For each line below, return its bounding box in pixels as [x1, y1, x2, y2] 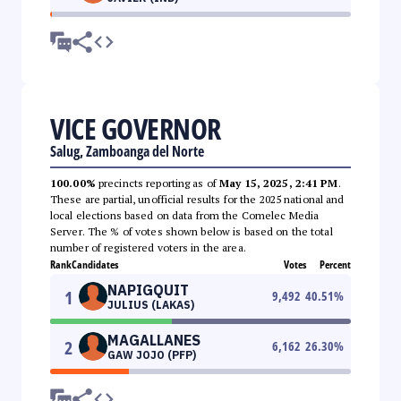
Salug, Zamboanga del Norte [50, 141, 204, 161]
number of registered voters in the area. [50, 240, 246, 254]
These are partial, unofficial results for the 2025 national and [50, 192, 345, 206]
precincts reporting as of [95, 175, 220, 190]
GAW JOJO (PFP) [107, 347, 196, 362]
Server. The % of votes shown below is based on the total [50, 224, 333, 238]
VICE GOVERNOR [50, 108, 221, 148]
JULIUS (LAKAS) [107, 297, 194, 311]
